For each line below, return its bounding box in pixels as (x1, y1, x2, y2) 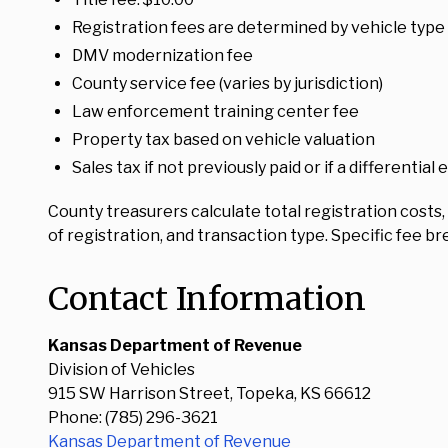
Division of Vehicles (48, 360, 195, 379)
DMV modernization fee (72, 46, 253, 65)
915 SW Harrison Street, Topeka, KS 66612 (48, 384, 371, 403)
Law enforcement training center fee (72, 102, 359, 121)
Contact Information (48, 279, 366, 319)
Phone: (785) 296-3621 (48, 408, 218, 427)
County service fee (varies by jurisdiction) (72, 74, 383, 93)
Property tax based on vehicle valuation (72, 130, 375, 149)
